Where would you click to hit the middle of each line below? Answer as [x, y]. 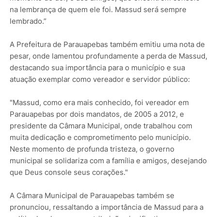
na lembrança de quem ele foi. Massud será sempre [98, 10]
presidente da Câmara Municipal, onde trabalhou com [101, 126]
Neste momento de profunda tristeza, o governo [92, 149]
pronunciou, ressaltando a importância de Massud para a [107, 207]
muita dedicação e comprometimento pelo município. [100, 138]
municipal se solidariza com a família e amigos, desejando [108, 161]
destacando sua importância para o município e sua [97, 68]
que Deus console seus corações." [69, 172]
